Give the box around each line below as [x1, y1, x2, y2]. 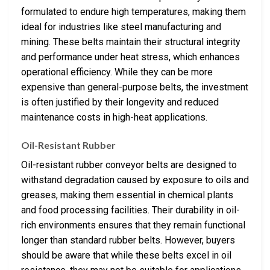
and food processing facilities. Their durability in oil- [21, 204, 240, 216]
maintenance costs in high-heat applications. [21, 111, 207, 124]
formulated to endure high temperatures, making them [21, 6, 246, 18]
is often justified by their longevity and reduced [21, 96, 219, 108]
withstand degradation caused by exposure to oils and [21, 174, 249, 186]
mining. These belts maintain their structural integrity [21, 36, 240, 48]
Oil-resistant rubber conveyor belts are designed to [21, 159, 237, 171]
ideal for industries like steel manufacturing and [21, 21, 221, 33]
